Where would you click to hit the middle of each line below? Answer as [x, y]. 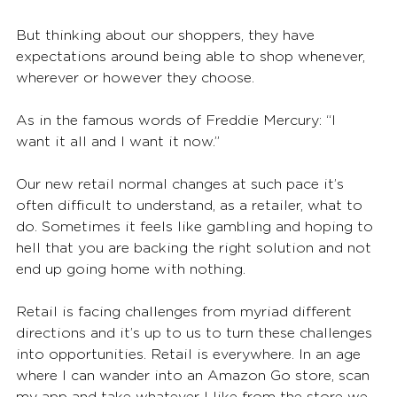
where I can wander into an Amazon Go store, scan [195, 375]
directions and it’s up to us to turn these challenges [196, 333]
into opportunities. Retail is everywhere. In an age [191, 354]
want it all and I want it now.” [122, 141]
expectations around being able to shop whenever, [193, 56]
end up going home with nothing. [133, 269]
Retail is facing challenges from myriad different [186, 311]
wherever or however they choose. [137, 78]
